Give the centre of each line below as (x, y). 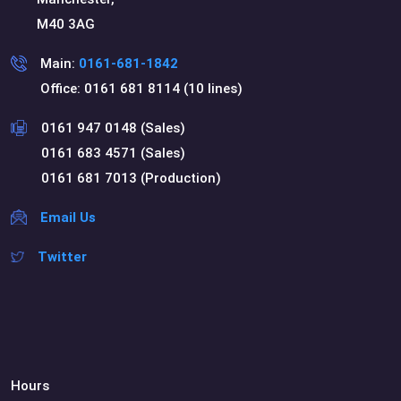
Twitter (62, 256)
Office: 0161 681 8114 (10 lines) (141, 88)
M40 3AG (66, 24)
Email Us (68, 217)
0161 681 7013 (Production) (131, 178)
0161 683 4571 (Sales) (113, 153)
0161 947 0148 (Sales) (113, 128)
